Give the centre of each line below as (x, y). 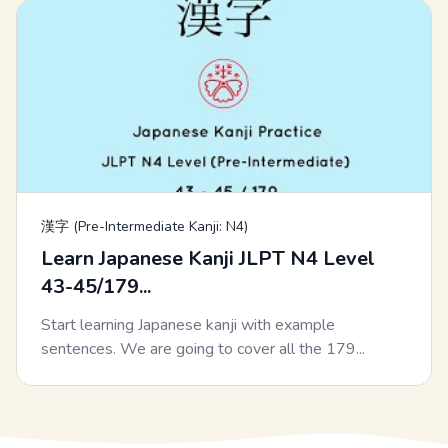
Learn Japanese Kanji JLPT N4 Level (208, 259)
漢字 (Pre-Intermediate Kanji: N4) (144, 227)
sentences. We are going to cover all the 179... (203, 349)
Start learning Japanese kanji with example (188, 325)
